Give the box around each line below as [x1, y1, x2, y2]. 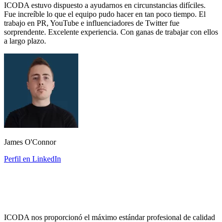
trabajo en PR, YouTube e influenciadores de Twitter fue [4, 19, 179, 28]
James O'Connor [4, 138, 56, 147]
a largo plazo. [4, 37, 46, 46]
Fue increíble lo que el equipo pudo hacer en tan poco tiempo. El [4, 10, 206, 19]
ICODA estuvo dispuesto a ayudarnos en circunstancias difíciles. [4, 1, 206, 10]
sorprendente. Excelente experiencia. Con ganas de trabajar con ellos [4, 28, 218, 37]
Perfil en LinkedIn [4, 155, 61, 164]
